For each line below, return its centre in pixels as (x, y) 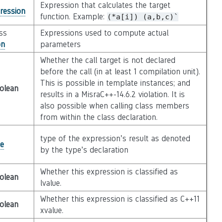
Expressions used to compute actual (104, 33)
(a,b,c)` (160, 17)
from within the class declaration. (99, 117)
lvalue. (51, 183)
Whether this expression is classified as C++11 (120, 199)
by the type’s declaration (84, 150)
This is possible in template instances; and (115, 83)
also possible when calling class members (114, 106)
